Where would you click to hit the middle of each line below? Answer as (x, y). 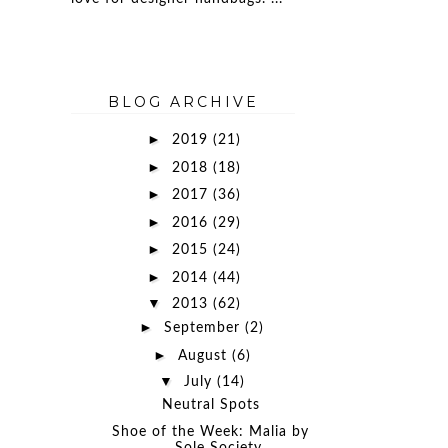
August (204, 355)
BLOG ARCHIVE (183, 101)
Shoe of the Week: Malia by (211, 431)
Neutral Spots (210, 405)
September (205, 328)
